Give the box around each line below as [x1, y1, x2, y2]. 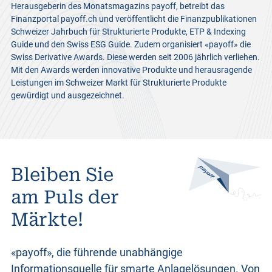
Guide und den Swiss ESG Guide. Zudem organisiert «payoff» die [10, 39, 251, 50]
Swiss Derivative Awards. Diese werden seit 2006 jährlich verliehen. [10, 52, 260, 63]
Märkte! [10, 209, 83, 231]
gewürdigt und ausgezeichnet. [10, 90, 124, 101]
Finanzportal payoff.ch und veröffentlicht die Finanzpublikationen [10, 14, 257, 24]
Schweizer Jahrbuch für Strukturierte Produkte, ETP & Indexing [10, 27, 246, 37]
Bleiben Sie [10, 164, 114, 186]
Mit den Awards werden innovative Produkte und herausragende [10, 65, 252, 75]
